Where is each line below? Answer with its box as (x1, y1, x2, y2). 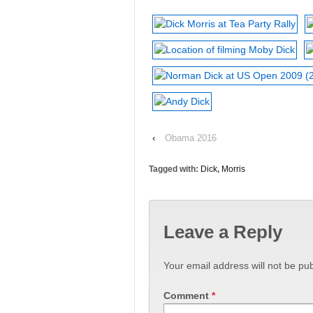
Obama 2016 (165, 132, 217, 143)
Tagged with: (149, 163, 201, 174)
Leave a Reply (163, 221, 282, 243)
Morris (221, 163, 245, 174)
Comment (163, 289, 212, 301)
